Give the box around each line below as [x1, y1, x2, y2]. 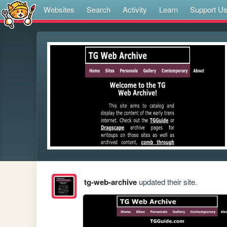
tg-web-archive [84, 176, 137, 188]
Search [87, 4, 110, 15]
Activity [123, 4, 147, 15]
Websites [44, 4, 74, 15]
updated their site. [136, 176, 197, 187]
